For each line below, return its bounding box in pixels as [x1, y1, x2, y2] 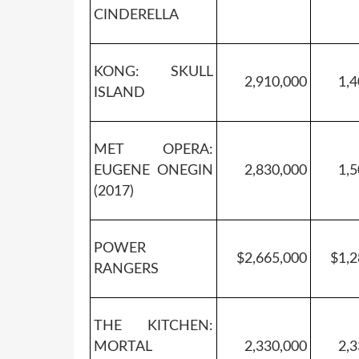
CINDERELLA [94, 7, 179, 22]
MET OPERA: [94, 142, 213, 157]
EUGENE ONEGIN [94, 163, 213, 178]
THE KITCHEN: [94, 318, 213, 333]
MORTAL [94, 339, 152, 354]
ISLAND [94, 85, 145, 100]
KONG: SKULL [94, 64, 213, 79]
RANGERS [94, 261, 159, 276]
